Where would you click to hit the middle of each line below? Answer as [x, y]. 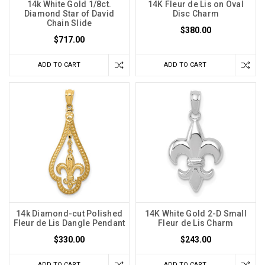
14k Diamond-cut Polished [69, 214]
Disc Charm [196, 14]
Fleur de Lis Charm [196, 223]
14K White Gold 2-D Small [195, 214]
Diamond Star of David [69, 14]
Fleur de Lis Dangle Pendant [69, 223]
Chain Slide [69, 23]
